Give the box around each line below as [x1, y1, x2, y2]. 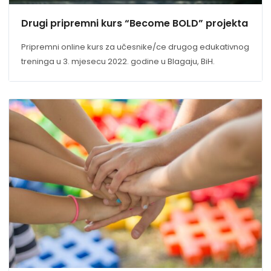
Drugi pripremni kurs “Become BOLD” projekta [21, 16, 248, 31]
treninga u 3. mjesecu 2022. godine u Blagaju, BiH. [21, 56, 215, 68]
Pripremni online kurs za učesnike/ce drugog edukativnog [21, 41, 249, 53]
